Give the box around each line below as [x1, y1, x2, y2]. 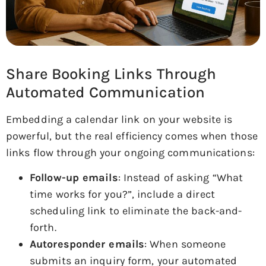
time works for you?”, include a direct [30, 188, 215, 201]
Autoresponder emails [30, 237, 144, 251]
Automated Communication [6, 83, 205, 102]
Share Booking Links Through [6, 64, 216, 83]
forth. [30, 221, 56, 235]
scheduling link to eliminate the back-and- [30, 204, 242, 218]
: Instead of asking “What [118, 171, 243, 185]
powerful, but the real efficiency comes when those [6, 129, 258, 142]
